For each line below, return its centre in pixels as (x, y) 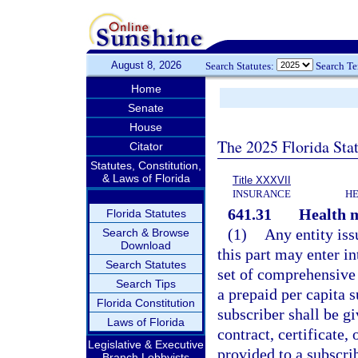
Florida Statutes (146, 213)
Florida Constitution (146, 303)
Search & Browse (146, 233)
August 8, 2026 (146, 65)
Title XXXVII (262, 180)
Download (146, 245)
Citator (146, 146)
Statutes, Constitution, (146, 165)
